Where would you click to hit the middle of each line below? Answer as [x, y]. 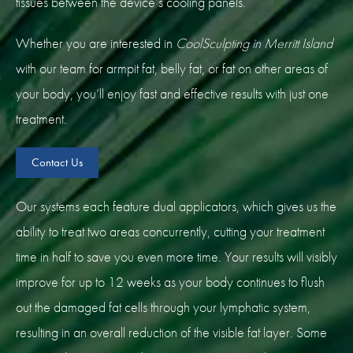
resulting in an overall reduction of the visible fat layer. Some [171, 333]
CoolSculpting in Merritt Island [254, 43]
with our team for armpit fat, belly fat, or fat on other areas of [172, 69]
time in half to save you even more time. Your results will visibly [176, 257]
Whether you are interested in [96, 43]
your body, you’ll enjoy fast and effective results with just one [172, 94]
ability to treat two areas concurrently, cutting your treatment [170, 232]
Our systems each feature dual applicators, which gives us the [176, 206]
